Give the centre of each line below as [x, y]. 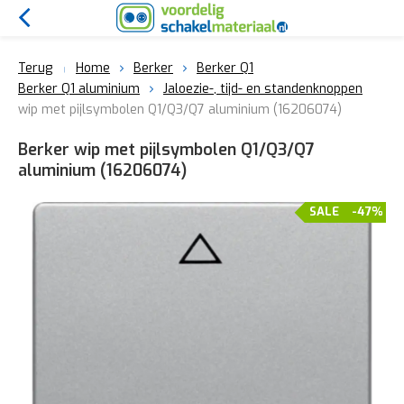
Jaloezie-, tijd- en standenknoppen [263, 89]
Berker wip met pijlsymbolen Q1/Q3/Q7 [166, 150]
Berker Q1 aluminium [79, 89]
